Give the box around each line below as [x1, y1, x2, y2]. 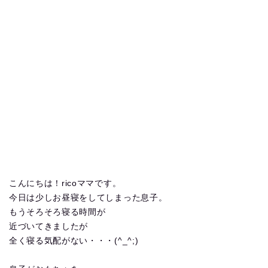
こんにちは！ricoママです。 [9, 179, 121, 188]
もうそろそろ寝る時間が [9, 208, 106, 217]
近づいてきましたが [9, 222, 89, 231]
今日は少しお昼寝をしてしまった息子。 [9, 193, 167, 202]
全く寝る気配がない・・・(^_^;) [9, 236, 139, 245]
